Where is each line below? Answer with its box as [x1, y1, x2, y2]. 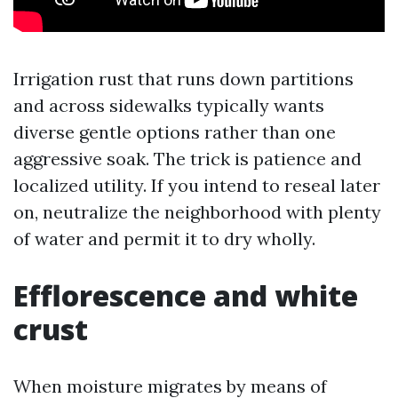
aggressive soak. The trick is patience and [13, 147, 362, 170]
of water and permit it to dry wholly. [13, 227, 315, 250]
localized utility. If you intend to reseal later [13, 174, 380, 196]
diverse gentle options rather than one [13, 121, 336, 143]
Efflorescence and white [13, 276, 358, 314]
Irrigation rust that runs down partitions [13, 68, 354, 90]
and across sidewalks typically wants [13, 94, 324, 116]
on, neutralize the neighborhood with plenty [13, 201, 381, 223]
